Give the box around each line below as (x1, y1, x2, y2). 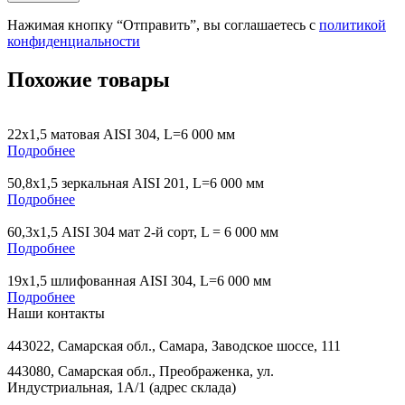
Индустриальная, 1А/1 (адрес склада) (7, 380, 236, 396)
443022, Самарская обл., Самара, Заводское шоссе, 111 (7, 338, 341, 354)
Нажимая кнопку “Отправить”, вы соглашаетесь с (7, 17, 319, 33)
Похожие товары (7, 68, 170, 92)
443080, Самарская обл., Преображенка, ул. (7, 363, 274, 380)
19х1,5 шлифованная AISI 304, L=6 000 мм (7, 273, 271, 289)
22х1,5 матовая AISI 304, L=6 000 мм (7, 127, 235, 143)
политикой (319, 17, 386, 33)
